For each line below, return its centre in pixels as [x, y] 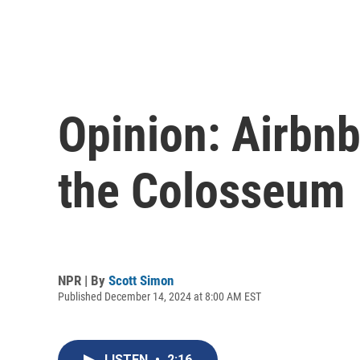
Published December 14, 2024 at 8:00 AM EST [160, 296]
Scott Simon [141, 280]
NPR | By [83, 280]
